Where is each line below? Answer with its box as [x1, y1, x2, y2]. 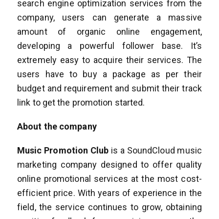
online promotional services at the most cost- [17, 173, 202, 184]
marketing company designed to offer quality [17, 159, 202, 170]
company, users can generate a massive [17, 12, 202, 22]
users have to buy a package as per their [17, 68, 202, 79]
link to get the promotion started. [17, 97, 145, 108]
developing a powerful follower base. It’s [17, 40, 202, 51]
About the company [17, 121, 97, 131]
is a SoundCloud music [109, 145, 202, 155]
